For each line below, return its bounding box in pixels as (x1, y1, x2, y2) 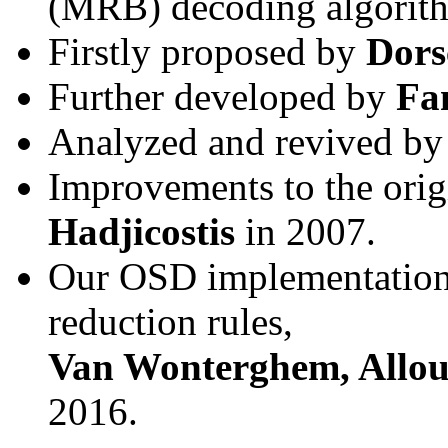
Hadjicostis (48, 210, 235, 254)
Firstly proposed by (48, 30, 366, 74)
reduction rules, (48, 300, 293, 344)
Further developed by (48, 75, 396, 119)
